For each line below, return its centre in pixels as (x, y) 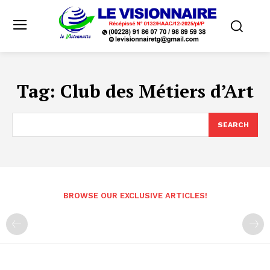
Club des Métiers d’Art (157, 91)
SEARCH (233, 124)
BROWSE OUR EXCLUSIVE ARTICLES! (135, 195)
